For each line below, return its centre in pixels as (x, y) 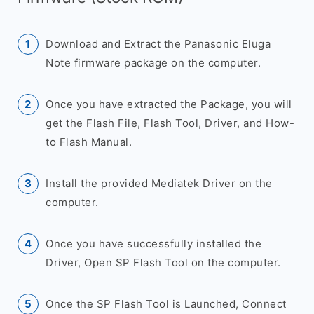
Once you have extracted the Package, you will (169, 104)
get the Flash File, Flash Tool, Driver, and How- (170, 123)
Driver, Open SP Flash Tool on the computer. (163, 262)
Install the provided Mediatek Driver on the (159, 183)
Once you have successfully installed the (153, 244)
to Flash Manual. (89, 142)
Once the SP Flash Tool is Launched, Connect (166, 304)
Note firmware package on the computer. (153, 63)
